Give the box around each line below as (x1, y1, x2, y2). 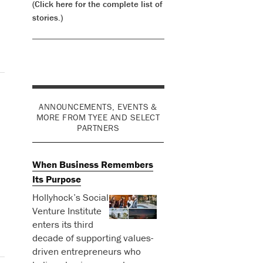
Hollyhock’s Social (32, 191, 109, 204)
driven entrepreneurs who (32, 245, 141, 258)
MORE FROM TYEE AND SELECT (36, 111, 160, 123)
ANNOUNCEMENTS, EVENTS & (39, 100, 157, 112)
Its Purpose (32, 173, 81, 186)
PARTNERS (77, 122, 119, 133)
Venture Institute (32, 204, 102, 218)
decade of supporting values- (32, 231, 153, 245)
